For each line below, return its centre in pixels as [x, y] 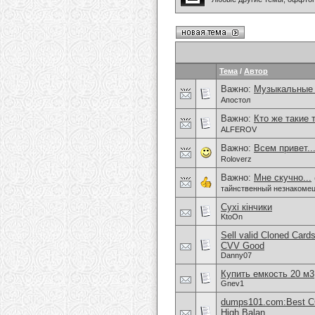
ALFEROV [239, 130]
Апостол [236, 100]
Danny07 [236, 255]
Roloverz [236, 159]
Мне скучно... [283, 178]
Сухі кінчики [246, 207]
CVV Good [243, 246]
